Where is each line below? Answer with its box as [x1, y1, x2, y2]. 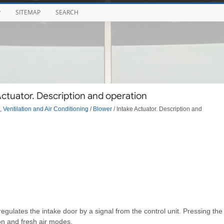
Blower [92, 105, 112, 112]
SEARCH [55, 8, 78, 16]
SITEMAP [15, 8, 40, 16]
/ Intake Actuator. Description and [111, 105, 202, 112]
